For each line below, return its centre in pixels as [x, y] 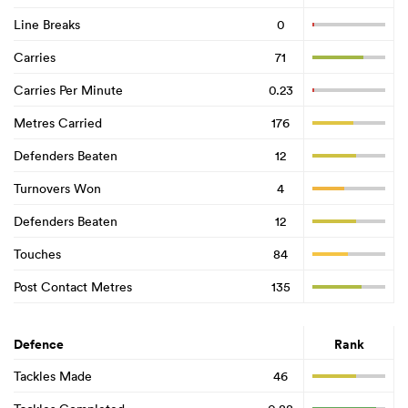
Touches [37, 254]
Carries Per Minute [68, 90]
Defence [39, 345]
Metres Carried [58, 122]
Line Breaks [47, 24]
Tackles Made [53, 376]
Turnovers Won [57, 188]
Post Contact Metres [73, 286]
